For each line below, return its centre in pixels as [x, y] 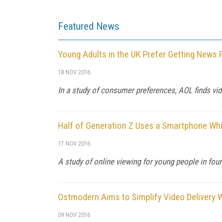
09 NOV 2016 [74, 215]
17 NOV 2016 [74, 143]
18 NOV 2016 [74, 72]
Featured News [89, 26]
